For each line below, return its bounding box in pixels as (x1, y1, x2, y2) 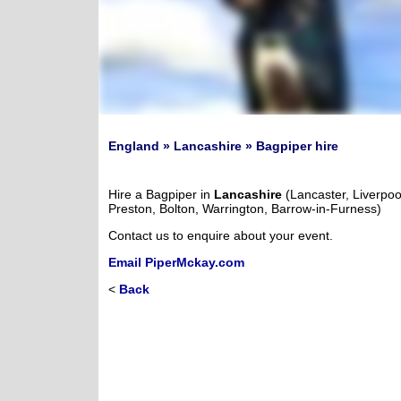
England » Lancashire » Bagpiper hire (108, 139, 338, 154)
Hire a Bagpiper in (108, 186, 214, 201)
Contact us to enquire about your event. (108, 227, 333, 243)
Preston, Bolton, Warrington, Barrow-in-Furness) (108, 200, 381, 216)
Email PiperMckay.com (108, 254, 244, 269)
